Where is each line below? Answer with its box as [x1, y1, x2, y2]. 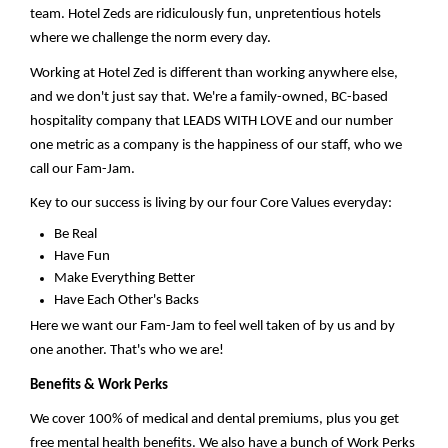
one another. [30, 343, 110, 359]
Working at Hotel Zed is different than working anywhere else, [30, 65, 398, 81]
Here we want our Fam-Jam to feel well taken [30, 319, 303, 335]
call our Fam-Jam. [30, 161, 135, 177]
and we [30, 89, 77, 105]
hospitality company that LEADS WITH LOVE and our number [30, 113, 393, 129]
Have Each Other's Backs [54, 293, 199, 309]
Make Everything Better [54, 271, 195, 287]
